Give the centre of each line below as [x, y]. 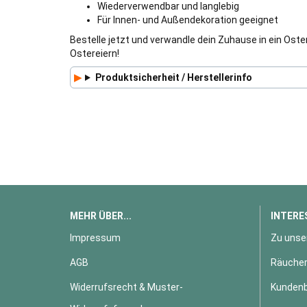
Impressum [95, 238]
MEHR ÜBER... [101, 216]
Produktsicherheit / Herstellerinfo [173, 77]
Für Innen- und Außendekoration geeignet [188, 20]
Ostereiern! [95, 53]
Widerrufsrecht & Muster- [126, 287]
